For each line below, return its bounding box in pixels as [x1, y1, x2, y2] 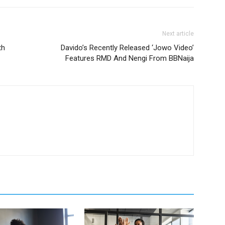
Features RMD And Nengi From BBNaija [65, 53, 194, 63]
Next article [162, 30, 194, 37]
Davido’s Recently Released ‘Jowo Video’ [61, 43, 194, 52]
